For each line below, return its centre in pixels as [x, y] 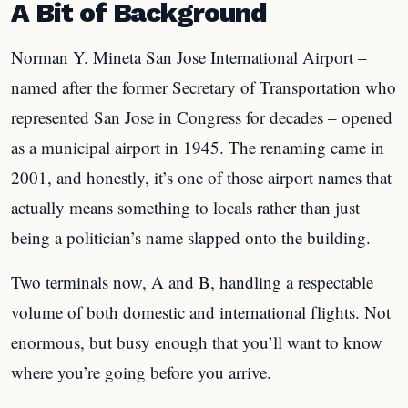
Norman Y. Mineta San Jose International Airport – [189, 56]
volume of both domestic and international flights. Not [201, 311]
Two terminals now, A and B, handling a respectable [192, 281]
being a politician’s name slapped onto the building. [191, 237]
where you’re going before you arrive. [141, 372]
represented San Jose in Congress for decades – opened [202, 117]
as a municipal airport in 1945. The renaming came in [198, 147]
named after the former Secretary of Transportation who [204, 87]
